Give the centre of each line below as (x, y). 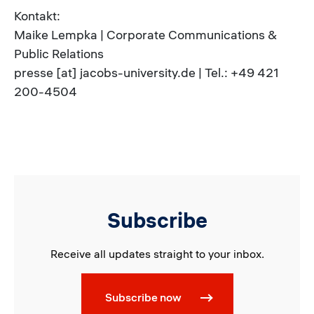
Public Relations (59, 53)
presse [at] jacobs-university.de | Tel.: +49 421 (146, 72)
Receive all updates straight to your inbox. (157, 253)
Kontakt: (37, 15)
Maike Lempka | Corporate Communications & (145, 34)
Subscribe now (143, 297)
